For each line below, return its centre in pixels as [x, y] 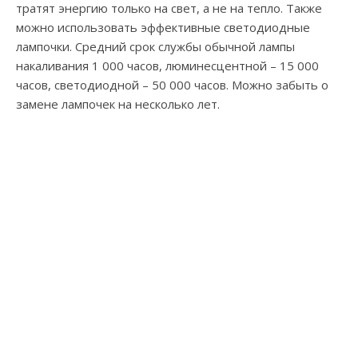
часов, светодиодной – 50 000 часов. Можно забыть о [172, 85]
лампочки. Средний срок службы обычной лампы [155, 47]
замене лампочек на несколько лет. [118, 104]
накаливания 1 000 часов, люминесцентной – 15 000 [167, 66]
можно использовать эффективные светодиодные [163, 28]
